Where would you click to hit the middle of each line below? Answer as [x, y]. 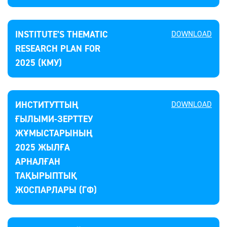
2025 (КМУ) [39, 63]
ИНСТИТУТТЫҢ [47, 105]
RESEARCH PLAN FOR [58, 49]
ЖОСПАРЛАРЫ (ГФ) [56, 190]
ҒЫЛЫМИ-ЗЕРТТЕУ [54, 119]
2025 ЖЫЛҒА [43, 147]
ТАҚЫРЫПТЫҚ [46, 176]
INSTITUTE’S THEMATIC [62, 34]
